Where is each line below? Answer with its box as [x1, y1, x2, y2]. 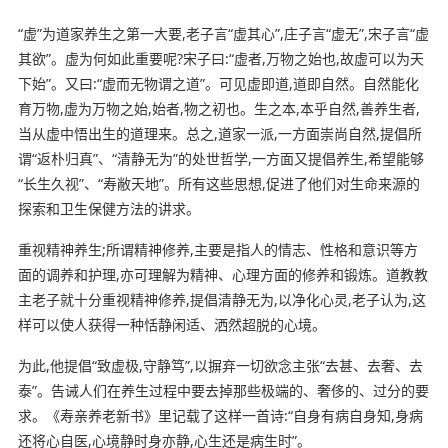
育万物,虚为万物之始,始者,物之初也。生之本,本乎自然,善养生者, [17, 98, 420, 118]
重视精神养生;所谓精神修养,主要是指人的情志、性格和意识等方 [17, 239, 418, 259]
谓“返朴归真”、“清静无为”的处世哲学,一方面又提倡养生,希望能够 [17, 148, 424, 168]
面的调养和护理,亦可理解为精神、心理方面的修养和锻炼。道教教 [17, 264, 428, 284]
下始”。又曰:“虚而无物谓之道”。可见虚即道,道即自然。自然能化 [17, 73, 419, 93]
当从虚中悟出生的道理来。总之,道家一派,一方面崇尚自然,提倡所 [17, 123, 422, 143]
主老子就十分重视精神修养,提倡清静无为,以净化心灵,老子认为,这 [17, 289, 426, 309]
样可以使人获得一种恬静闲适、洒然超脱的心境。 [17, 314, 326, 334]
